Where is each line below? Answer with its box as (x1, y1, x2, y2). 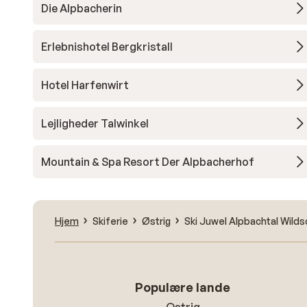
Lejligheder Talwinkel (41, 116, 149, 130)
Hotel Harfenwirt (41, 78, 129, 92)
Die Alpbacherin (41, 1, 122, 15)
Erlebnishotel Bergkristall (41, 40, 173, 53)
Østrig (142, 214, 171, 227)
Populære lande (135, 280, 231, 295)
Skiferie (93, 214, 128, 227)
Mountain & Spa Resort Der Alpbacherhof (41, 155, 254, 169)
